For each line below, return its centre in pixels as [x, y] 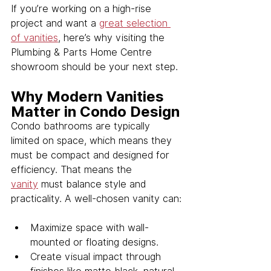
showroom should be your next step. [94, 67]
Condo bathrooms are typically [82, 126]
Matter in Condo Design [95, 112]
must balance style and [93, 184]
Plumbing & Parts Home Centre [83, 53]
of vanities [34, 38]
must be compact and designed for [92, 155]
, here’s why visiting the [113, 38]
